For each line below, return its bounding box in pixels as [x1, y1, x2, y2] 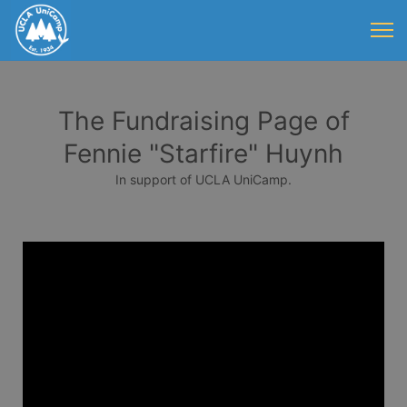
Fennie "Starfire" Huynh [64, 138, 343, 169]
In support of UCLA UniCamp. [115, 172, 292, 187]
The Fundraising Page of [57, 105, 350, 136]
